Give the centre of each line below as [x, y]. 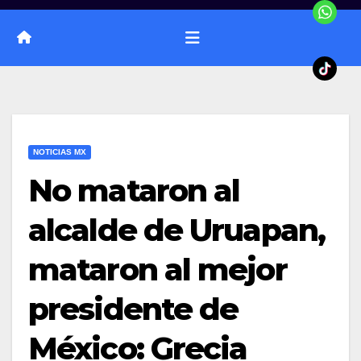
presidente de [133, 309]
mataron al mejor [158, 269]
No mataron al [134, 190]
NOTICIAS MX [60, 151]
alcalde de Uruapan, [176, 230]
